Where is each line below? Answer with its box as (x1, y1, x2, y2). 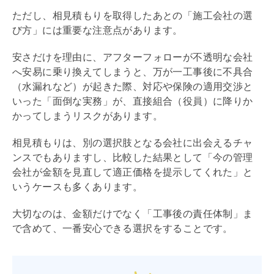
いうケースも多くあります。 (12, 181, 143, 192)
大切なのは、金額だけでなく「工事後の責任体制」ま (12, 208, 253, 219)
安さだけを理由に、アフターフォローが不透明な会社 (12, 51, 253, 62)
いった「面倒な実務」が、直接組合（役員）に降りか (12, 95, 253, 106)
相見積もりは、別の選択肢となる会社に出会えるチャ (12, 137, 253, 148)
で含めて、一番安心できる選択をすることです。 (12, 223, 233, 234)
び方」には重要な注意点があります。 (12, 24, 183, 35)
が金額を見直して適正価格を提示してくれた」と (32, 166, 253, 177)
